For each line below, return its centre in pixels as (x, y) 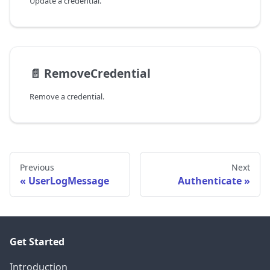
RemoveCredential (97, 74)
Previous (37, 168)
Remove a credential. (67, 97)
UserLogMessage (69, 181)
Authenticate (210, 181)
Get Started (37, 242)
